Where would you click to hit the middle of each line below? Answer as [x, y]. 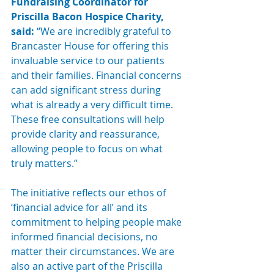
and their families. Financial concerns [98, 75]
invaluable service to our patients [89, 61]
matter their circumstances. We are [94, 251]
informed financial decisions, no [86, 237]
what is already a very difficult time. [93, 105]
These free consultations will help [89, 119]
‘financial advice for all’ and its [80, 207]
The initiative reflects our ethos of [90, 193]
